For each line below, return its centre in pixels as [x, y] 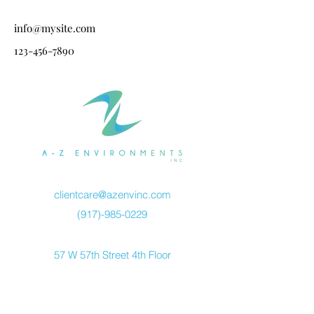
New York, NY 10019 [112, 274]
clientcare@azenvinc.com [112, 194]
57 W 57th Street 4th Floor [112, 255]
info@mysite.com [55, 28]
